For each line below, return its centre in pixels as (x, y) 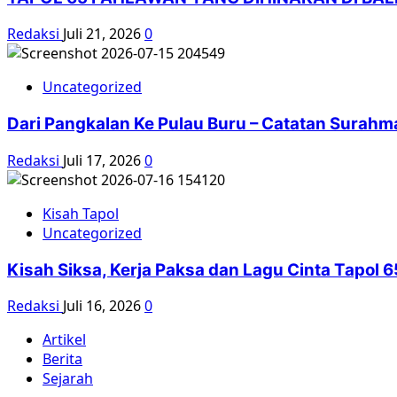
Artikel (64, 340)
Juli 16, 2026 (104, 306)
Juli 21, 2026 (104, 34)
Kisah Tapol (81, 213)
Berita (62, 359)
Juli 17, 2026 (104, 160)
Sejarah (68, 379)
